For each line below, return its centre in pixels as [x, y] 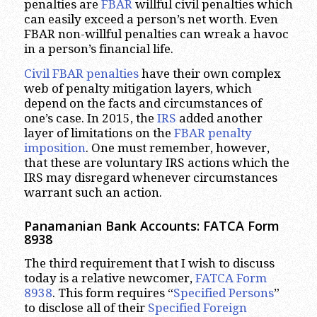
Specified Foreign [197, 308]
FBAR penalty [213, 133]
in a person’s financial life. [98, 48]
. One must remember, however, [177, 148]
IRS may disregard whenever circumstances [150, 178]
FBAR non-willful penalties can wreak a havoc [156, 34]
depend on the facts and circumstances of [143, 103]
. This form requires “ [113, 293]
